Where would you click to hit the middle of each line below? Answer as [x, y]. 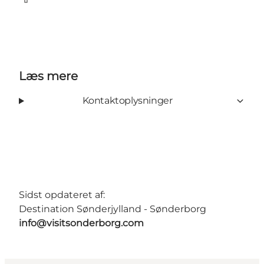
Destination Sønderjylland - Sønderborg [113, 209]
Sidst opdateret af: [62, 195]
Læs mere [48, 76]
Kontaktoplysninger [127, 101]
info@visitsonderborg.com [81, 223]
